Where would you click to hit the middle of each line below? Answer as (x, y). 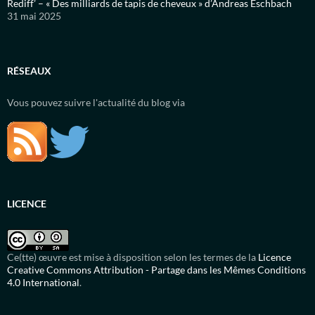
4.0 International (43, 283)
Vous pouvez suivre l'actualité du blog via (96, 103)
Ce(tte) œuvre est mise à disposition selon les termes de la (133, 257)
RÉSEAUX (29, 71)
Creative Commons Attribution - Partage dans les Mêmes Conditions (156, 270)
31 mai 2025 (34, 16)
